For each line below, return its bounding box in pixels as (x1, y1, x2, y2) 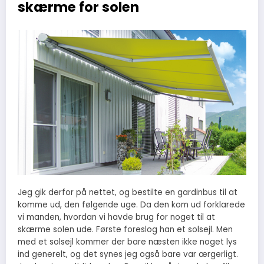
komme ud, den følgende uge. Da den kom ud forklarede (18, 199, 245, 211)
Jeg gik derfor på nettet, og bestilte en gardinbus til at (18, 187, 237, 199)
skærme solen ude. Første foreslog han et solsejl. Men (18, 224, 233, 236)
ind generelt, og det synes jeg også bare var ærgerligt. (18, 249, 238, 260)
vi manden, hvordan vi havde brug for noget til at (18, 212, 215, 223)
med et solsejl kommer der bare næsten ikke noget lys (18, 236, 237, 248)
